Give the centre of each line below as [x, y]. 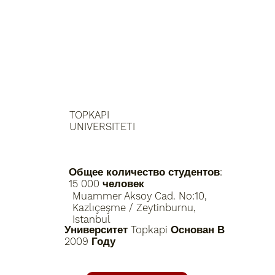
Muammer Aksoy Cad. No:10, [139, 196]
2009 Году [90, 241]
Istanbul [91, 219]
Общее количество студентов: [146, 172]
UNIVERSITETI [102, 127]
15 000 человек [107, 184]
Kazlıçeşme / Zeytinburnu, [134, 207]
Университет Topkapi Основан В [145, 230]
